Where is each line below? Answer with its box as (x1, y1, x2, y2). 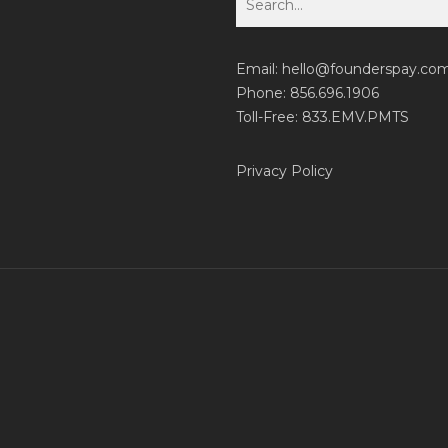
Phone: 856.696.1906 (235, 84, 379, 102)
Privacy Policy (235, 162, 333, 180)
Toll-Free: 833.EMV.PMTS (235, 108, 409, 126)
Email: (235, 60, 282, 78)
